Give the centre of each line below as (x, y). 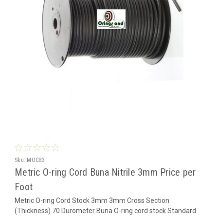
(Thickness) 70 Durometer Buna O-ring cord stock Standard (105, 210)
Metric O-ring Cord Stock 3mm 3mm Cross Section (92, 200)
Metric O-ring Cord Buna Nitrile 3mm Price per (105, 172)
